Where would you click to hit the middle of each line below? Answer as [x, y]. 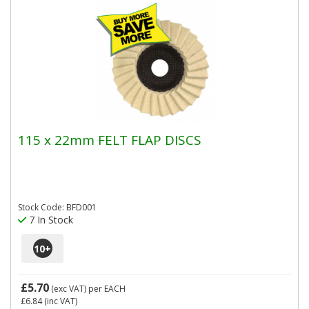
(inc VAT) [60, 301]
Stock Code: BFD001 [57, 207]
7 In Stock [50, 220]
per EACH [107, 289]
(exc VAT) [69, 289]
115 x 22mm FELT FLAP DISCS [110, 140]
